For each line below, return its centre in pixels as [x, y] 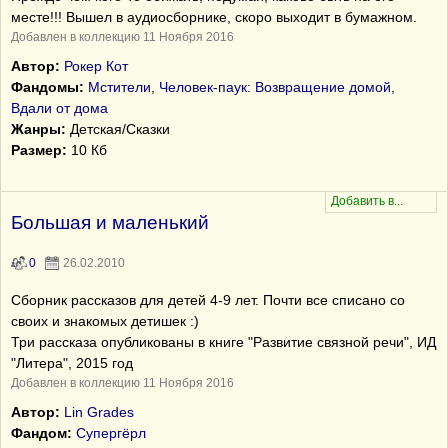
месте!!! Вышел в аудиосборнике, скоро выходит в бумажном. [214, 17]
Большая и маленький [110, 222]
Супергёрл [111, 433]
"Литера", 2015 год [72, 363]
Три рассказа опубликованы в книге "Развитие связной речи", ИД [223, 342]
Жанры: [38, 129]
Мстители [119, 87]
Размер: [39, 150]
